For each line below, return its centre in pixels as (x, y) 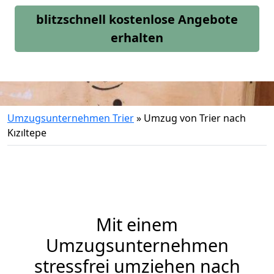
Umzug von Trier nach (195, 118)
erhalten (137, 38)
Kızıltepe (27, 133)
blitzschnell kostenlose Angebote (137, 19)
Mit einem (137, 224)
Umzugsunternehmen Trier (71, 118)
